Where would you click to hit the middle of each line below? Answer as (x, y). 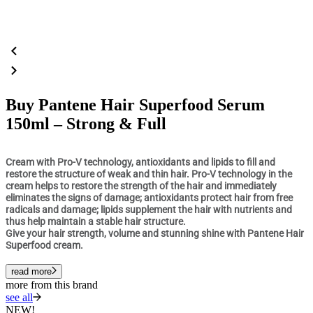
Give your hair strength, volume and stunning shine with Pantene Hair (155, 233)
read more (31, 271)
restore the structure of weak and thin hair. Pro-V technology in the (149, 174)
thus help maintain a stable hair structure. (96, 221)
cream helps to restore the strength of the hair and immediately (141, 185)
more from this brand (52, 284)
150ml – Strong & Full (86, 124)
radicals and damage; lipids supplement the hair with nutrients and (149, 209)
